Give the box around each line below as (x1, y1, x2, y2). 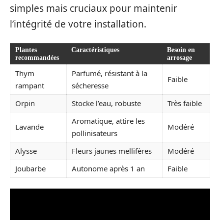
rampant (15, 80, 44, 90)
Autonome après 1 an (72, 163, 145, 173)
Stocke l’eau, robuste (72, 98, 141, 108)
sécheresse (72, 80, 109, 90)
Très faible (167, 98, 202, 108)
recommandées (15, 54, 59, 61)
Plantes (15, 46, 37, 54)
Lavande (15, 121, 44, 132)
